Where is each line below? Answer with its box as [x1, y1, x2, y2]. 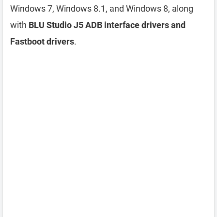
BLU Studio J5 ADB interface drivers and [29, 20, 186, 30]
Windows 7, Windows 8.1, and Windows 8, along [10, 3, 193, 14]
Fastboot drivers [10, 36, 74, 46]
